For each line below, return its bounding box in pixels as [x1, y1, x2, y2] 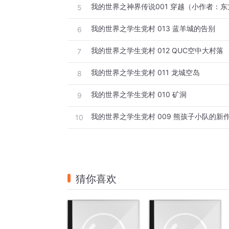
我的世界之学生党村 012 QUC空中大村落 [91, 46, 223, 55]
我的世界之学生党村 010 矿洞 [91, 90, 187, 99]
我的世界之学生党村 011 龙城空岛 [91, 68, 200, 77]
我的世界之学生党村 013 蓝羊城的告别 [91, 24, 215, 33]
